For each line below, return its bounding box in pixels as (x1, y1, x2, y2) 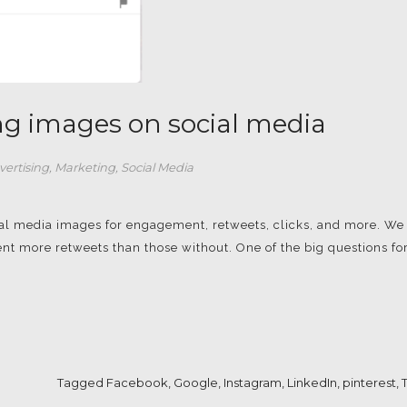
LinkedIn (286, 375, 337, 390)
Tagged (56, 375, 106, 390)
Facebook (105, 375, 168, 390)
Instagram (223, 375, 282, 390)
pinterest (342, 375, 396, 390)
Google (173, 375, 218, 390)
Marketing (55, 160, 115, 174)
